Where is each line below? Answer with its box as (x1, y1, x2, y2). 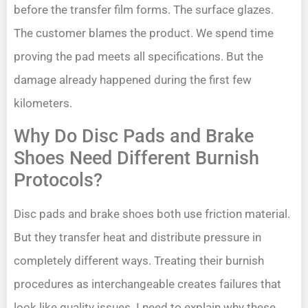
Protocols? (14, 168, 102, 191)
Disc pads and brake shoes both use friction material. (14, 206, 290, 221)
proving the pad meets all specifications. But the (14, 49, 263, 64)
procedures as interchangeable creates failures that (14, 276, 281, 291)
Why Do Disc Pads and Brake (14, 124, 254, 147)
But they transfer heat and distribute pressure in (14, 230, 261, 244)
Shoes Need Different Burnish (14, 146, 259, 169)
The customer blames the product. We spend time (14, 26, 274, 41)
